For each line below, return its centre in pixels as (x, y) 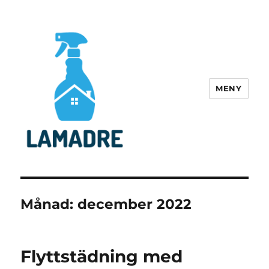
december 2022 (135, 204)
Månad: (49, 204)
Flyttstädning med (102, 257)
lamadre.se (61, 168)
